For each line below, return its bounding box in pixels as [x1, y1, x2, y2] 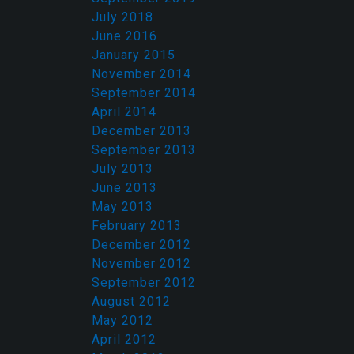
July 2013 [92, 161, 153, 176]
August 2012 [92, 294, 171, 309]
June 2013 [92, 180, 157, 195]
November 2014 [92, 66, 191, 81]
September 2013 [92, 142, 196, 157]
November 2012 [92, 256, 191, 271]
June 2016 [92, 28, 157, 43]
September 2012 [92, 275, 196, 290]
